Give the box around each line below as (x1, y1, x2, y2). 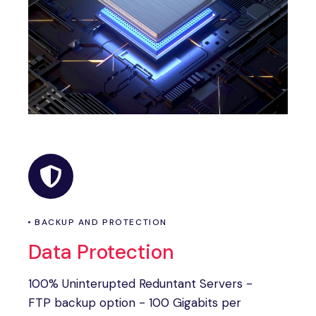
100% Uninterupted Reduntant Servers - (28, 276, 253, 291)
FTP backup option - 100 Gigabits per (28, 295, 241, 310)
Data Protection (28, 239, 174, 265)
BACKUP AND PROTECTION (35, 217, 167, 228)
